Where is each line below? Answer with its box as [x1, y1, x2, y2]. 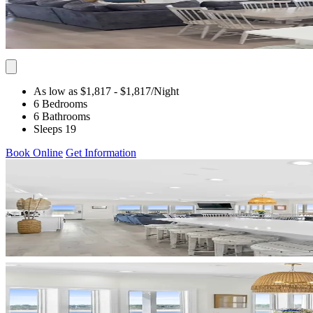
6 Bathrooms [34, 110, 90, 122]
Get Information [66, 146, 136, 159]
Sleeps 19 [34, 122, 76, 135]
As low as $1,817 [34, 85, 111, 97]
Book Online [6, 146, 63, 159]
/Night [151, 85, 179, 97]
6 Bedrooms [34, 97, 87, 110]
